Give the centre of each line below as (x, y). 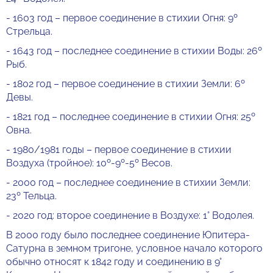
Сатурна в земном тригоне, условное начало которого (134, 248)
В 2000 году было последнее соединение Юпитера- (128, 235)
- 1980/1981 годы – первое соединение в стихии (119, 150)
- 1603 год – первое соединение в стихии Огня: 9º (122, 18)
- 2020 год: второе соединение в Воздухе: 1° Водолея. (130, 215)
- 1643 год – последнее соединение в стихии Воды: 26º (134, 51)
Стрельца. (29, 31)
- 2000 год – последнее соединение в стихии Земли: (128, 183)
